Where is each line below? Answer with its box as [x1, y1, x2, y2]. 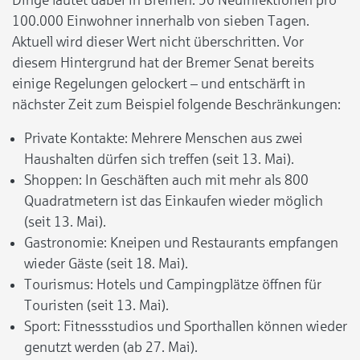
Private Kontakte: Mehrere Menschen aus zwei [24, 129, 303, 146]
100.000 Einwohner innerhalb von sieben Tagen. [12, 12, 309, 29]
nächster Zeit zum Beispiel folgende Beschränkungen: [12, 96, 341, 112]
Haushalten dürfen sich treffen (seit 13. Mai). [24, 150, 294, 167]
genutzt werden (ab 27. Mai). [24, 338, 198, 355]
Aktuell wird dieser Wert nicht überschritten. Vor [12, 33, 304, 50]
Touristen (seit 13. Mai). [24, 297, 169, 313]
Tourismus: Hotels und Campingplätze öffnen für [24, 276, 321, 292]
